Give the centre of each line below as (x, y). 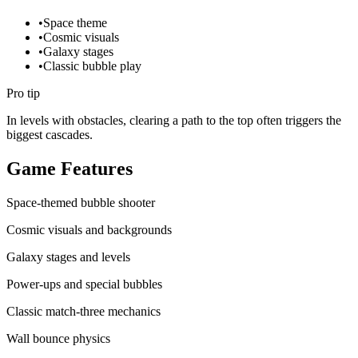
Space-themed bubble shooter (81, 202)
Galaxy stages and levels (68, 257)
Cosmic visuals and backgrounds (89, 229)
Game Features (70, 168)
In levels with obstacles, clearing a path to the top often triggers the (174, 120)
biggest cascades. (50, 134)
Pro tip (23, 93)
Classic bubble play (92, 66)
